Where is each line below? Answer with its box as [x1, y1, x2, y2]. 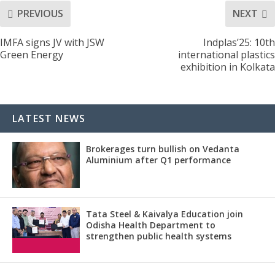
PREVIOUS [17, 7, 63, 21]
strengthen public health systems [86, 230, 231, 242]
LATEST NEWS [12, 111, 86, 125]
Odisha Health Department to [86, 219, 215, 231]
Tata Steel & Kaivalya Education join [86, 207, 243, 220]
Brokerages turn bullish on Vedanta [86, 142, 239, 155]
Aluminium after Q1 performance [86, 153, 231, 166]
